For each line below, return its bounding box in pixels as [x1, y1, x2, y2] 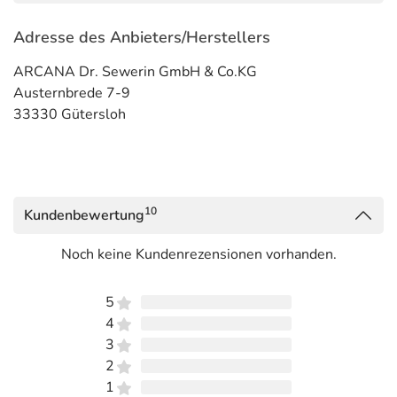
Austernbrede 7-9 [13, 83, 130, 103]
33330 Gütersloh [13, 105, 126, 124]
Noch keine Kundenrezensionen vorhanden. [60, 245, 337, 264]
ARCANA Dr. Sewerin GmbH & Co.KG [13, 62, 257, 82]
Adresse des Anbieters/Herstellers [13, 27, 270, 48]
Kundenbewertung [24, 206, 144, 225]
